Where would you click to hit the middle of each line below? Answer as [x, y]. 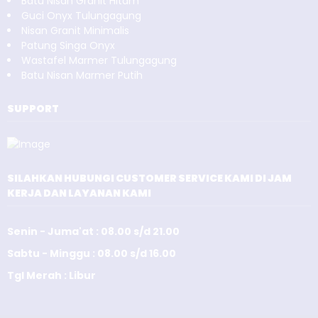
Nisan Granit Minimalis [75, 31]
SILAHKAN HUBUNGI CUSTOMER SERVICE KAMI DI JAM [149, 178]
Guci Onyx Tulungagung [81, 16]
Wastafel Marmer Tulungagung [99, 61]
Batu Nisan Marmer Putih [82, 76]
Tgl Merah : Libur [51, 275]
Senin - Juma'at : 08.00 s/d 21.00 [93, 231]
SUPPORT [33, 109]
